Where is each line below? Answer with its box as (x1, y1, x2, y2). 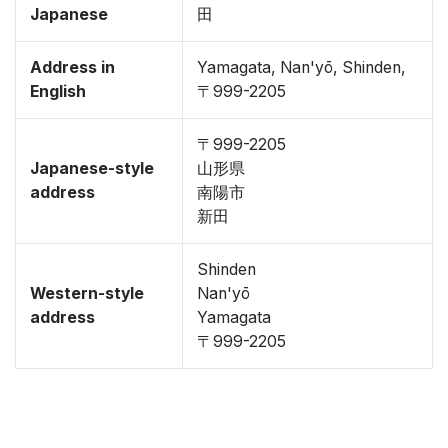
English (30, 82, 86, 101)
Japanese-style (30, 159, 154, 178)
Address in (30, 58, 115, 77)
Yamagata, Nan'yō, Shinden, (197, 58, 406, 77)
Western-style (30, 284, 144, 303)
